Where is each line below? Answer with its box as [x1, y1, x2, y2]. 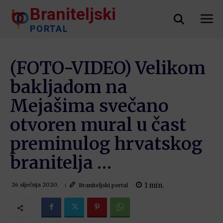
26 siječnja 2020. [11, 181, 59, 189]
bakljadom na [10, 76, 127, 98]
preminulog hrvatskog [10, 133, 203, 155]
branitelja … [10, 152, 111, 174]
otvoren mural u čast [10, 114, 186, 136]
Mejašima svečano [10, 95, 169, 117]
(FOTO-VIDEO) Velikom [10, 57, 206, 79]
